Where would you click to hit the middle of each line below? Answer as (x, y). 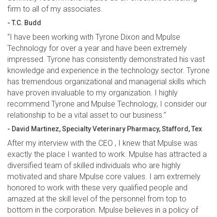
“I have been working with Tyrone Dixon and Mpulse (94, 37)
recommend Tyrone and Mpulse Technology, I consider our (107, 104)
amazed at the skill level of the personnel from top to (97, 199)
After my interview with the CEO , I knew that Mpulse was (102, 143)
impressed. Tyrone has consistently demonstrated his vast (106, 60)
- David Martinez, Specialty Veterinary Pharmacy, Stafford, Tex (105, 129)
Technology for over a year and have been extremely (97, 48)
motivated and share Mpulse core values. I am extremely (104, 177)
